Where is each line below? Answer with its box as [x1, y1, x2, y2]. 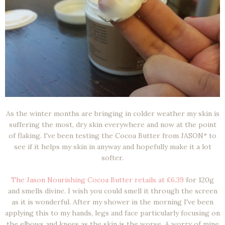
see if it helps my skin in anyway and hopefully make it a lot [14, 142, 211, 151]
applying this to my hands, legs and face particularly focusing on [5, 208, 220, 217]
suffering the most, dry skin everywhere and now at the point [9, 120, 216, 129]
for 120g [184, 175, 214, 184]
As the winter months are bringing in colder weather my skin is [6, 108, 219, 118]
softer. [101, 153, 124, 162]
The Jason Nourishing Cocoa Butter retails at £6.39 [11, 175, 184, 184]
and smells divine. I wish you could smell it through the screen [8, 186, 217, 195]
